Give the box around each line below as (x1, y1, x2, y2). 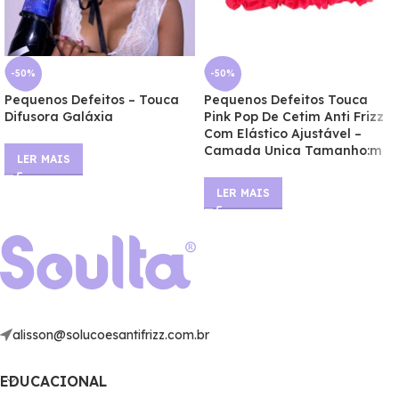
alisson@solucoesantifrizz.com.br (12, 327, 209, 344)
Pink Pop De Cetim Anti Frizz (204, 109, 384, 126)
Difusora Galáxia (4, 109, 113, 126)
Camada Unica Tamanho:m (204, 142, 382, 159)
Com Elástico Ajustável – (204, 126, 362, 142)
